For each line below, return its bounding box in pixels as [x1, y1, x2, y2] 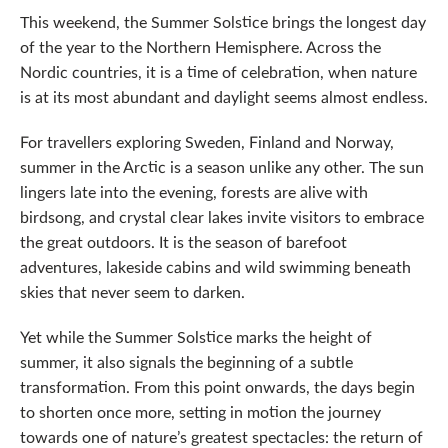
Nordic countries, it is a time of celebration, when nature [20, 61, 417, 82]
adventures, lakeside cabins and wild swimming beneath [20, 256, 411, 277]
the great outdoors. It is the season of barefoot [20, 231, 347, 252]
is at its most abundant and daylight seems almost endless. [20, 86, 428, 107]
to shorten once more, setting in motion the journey [20, 401, 381, 422]
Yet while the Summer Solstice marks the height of [20, 326, 372, 347]
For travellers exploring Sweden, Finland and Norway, [20, 131, 394, 152]
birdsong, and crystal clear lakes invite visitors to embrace [20, 206, 424, 227]
